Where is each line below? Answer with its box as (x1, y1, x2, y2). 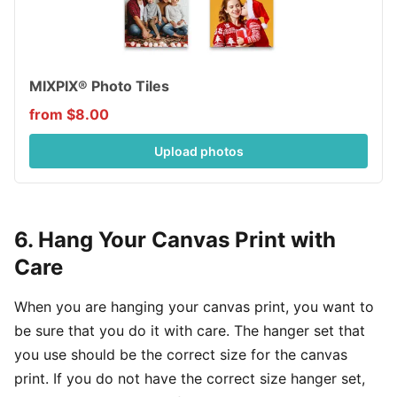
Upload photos (153, 143, 244, 159)
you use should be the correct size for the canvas (14, 345, 347, 363)
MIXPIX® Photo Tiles (29, 76, 169, 95)
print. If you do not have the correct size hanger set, (14, 369, 365, 387)
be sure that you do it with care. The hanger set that (14, 321, 365, 339)
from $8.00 (29, 105, 109, 123)
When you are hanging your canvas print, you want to (14, 297, 374, 315)
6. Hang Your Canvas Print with (14, 226, 336, 253)
